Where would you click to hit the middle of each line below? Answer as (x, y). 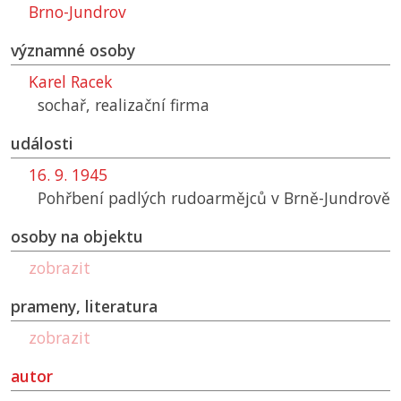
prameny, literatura (84, 307)
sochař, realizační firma (124, 105)
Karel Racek (71, 82)
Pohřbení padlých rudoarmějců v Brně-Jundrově (214, 198)
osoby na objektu (77, 237)
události (42, 144)
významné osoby (73, 51)
